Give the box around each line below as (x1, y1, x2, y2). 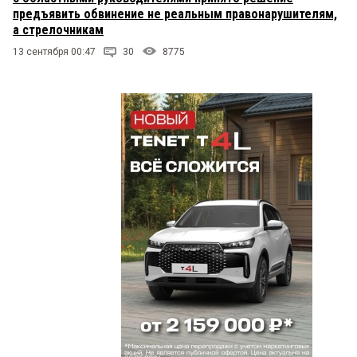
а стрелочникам (13, 22, 104, 38)
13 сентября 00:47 (13, 46, 96, 58)
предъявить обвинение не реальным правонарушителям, (13, 6, 337, 22)
